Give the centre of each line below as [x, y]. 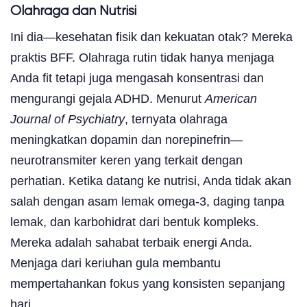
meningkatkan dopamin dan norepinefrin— [126, 139]
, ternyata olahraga [176, 119]
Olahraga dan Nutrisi [73, 11]
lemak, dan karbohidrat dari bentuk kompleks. [135, 222]
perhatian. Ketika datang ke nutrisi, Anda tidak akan [151, 181]
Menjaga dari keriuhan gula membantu [115, 263]
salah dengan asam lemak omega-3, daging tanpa [147, 201]
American [231, 98]
